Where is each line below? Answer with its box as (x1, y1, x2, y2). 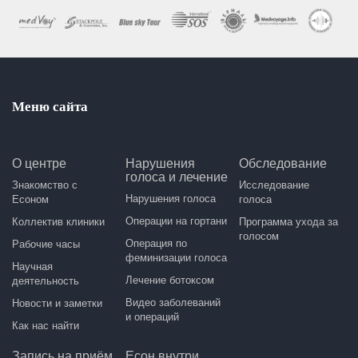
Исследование (239, 178, 310, 191)
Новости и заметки (12, 296, 102, 309)
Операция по (125, 237, 188, 249)
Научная (12, 260, 53, 272)
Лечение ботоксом (125, 273, 215, 286)
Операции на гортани (125, 214, 228, 227)
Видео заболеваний (125, 296, 221, 308)
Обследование (239, 156, 328, 170)
